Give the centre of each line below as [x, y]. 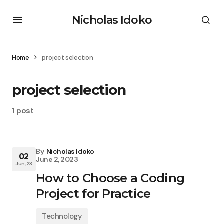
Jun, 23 [24, 163]
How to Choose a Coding [110, 178]
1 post [23, 111]
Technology [62, 216]
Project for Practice [93, 194]
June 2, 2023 [57, 159]
